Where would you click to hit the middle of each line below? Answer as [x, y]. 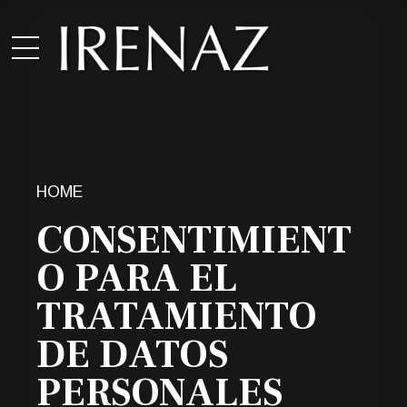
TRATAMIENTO [177, 316]
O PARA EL [137, 278]
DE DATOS [132, 354]
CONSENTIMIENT [194, 240]
